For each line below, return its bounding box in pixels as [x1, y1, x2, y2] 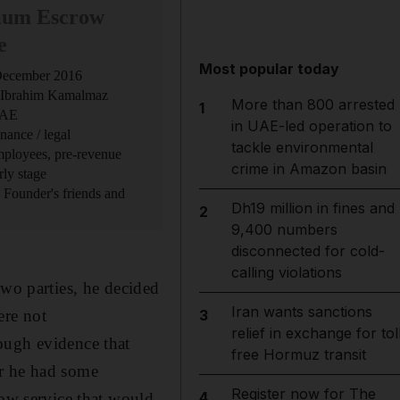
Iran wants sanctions [230, 303, 372, 321]
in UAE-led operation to [230, 117, 392, 135]
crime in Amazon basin [230, 160, 387, 178]
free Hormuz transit [230, 346, 366, 363]
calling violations [230, 263, 342, 281]
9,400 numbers [230, 221, 337, 238]
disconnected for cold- [230, 242, 385, 260]
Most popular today [199, 60, 340, 78]
